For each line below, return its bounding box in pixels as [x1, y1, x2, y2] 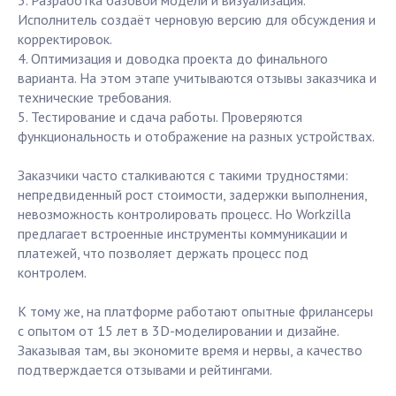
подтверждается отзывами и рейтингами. [18, 361, 272, 379]
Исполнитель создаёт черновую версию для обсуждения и [18, 11, 376, 29]
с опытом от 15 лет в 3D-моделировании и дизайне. [18, 322, 339, 340]
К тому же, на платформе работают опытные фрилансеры [18, 302, 373, 321]
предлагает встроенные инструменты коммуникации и [18, 225, 347, 243]
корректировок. [18, 30, 112, 49]
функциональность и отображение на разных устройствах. [18, 127, 375, 146]
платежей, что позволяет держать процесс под [18, 244, 308, 263]
